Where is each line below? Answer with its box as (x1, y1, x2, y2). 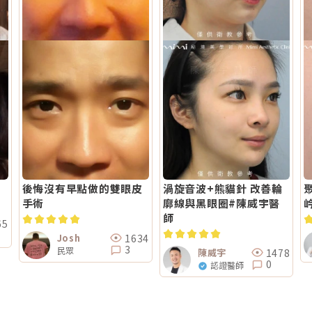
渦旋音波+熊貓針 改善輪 (162, 181, 283, 196)
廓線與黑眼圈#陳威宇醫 (162, 196, 281, 210)
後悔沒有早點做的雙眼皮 (22, 181, 143, 196)
